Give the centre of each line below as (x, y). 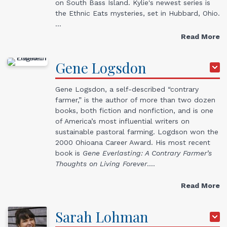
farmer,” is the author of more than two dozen (135, 100)
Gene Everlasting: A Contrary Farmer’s (146, 153)
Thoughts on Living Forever (101, 163)
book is (68, 153)
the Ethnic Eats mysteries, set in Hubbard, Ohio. (138, 13)
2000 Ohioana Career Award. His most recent (133, 142)
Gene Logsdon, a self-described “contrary (127, 89)
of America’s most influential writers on (122, 121)
